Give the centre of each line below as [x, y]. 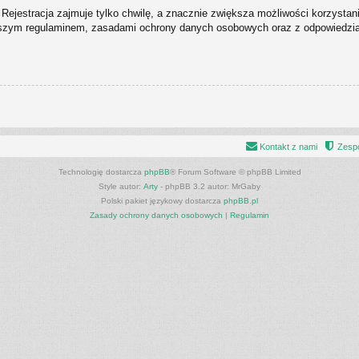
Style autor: [121, 186]
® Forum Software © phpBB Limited [235, 171]
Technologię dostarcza [101, 171]
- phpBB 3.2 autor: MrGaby [209, 186]
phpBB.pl [241, 200]
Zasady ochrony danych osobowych [156, 215]
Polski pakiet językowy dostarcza [162, 200]
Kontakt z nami [288, 146]
